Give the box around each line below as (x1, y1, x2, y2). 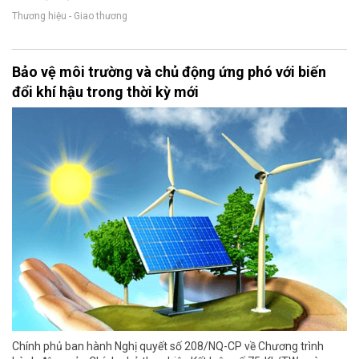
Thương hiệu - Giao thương (12, 10, 127, 22)
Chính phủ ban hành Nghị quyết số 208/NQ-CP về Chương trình (12, 339, 324, 353)
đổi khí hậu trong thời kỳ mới (12, 83, 199, 100)
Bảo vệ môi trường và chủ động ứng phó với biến (12, 63, 326, 80)
